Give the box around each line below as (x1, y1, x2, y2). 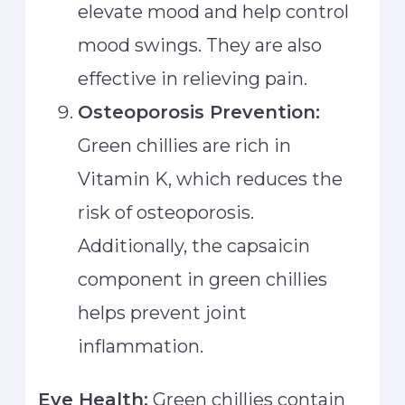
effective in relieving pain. (78, 68, 308, 90)
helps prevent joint (78, 302, 248, 325)
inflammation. (78, 335, 204, 358)
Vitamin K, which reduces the (78, 168, 344, 191)
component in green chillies (78, 268, 328, 291)
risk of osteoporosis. (78, 202, 255, 224)
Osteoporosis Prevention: (78, 101, 321, 124)
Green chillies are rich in (78, 135, 292, 157)
